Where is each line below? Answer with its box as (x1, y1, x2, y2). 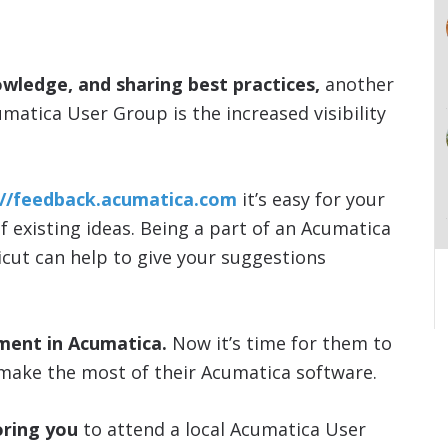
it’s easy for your (237, 186, 385, 211)
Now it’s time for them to (167, 330, 392, 355)
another (320, 71, 394, 96)
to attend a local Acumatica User (78, 416, 366, 441)
